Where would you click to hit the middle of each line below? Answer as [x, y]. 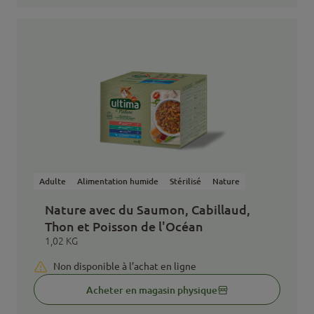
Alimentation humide [118, 181]
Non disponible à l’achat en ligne [125, 266]
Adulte [53, 181]
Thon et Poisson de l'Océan [124, 226]
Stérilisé [185, 181]
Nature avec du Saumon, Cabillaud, [148, 209]
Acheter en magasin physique [151, 289]
